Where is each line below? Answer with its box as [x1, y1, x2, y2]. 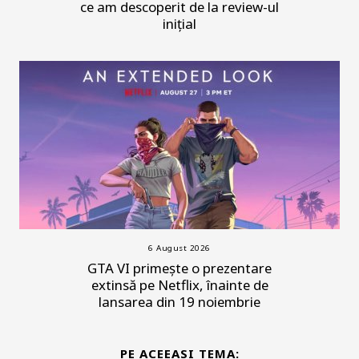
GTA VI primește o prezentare [87, 259, 272, 277]
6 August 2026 [148, 243, 211, 253]
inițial [163, 14, 196, 34]
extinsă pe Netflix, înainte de [91, 276, 268, 294]
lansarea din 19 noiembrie [99, 292, 260, 311]
